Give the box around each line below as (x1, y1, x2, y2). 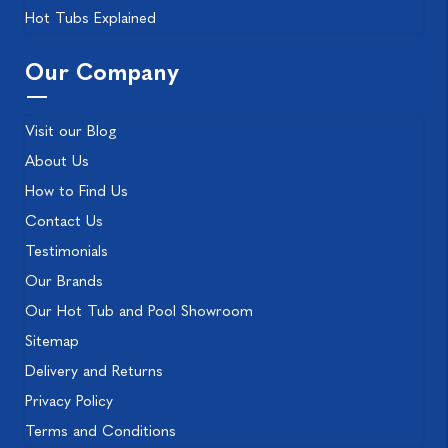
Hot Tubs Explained (25, 9, 156, 28)
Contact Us (25, 212, 103, 231)
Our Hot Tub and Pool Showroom (25, 302, 253, 321)
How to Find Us (25, 182, 128, 201)
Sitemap (25, 332, 79, 351)
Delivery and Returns (25, 362, 163, 381)
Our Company (25, 58, 179, 87)
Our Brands (25, 272, 103, 291)
